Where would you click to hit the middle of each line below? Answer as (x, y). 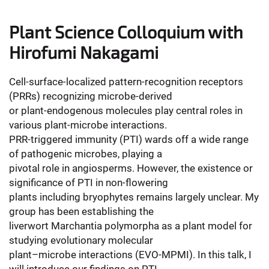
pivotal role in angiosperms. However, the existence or (131, 168)
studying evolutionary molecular (81, 240)
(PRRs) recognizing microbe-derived (91, 96)
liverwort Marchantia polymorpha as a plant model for (131, 226)
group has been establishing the (81, 211)
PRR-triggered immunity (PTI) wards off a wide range (129, 139)
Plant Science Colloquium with (126, 32)
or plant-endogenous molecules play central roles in (126, 110)
